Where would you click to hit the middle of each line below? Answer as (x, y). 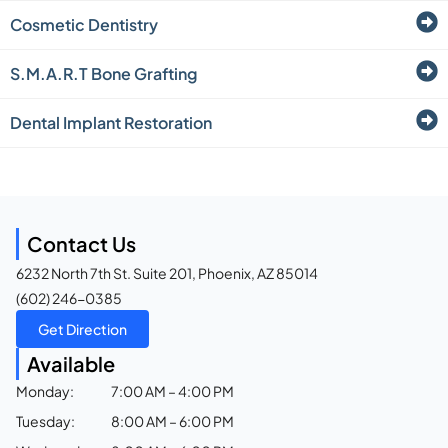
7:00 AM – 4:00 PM (172, 390)
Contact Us (81, 243)
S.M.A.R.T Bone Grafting (103, 73)
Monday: (45, 390)
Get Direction (82, 328)
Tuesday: (45, 420)
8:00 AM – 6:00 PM (172, 420)
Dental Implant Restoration (111, 122)
